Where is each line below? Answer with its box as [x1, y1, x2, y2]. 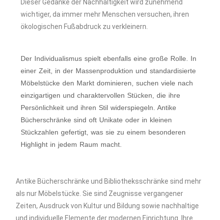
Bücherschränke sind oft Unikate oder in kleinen [21, 116, 172, 124]
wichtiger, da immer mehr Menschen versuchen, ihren [21, 10, 190, 19]
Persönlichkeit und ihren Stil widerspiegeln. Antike [21, 104, 177, 112]
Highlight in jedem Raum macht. [21, 140, 122, 149]
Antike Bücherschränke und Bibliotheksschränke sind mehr [16, 177, 202, 186]
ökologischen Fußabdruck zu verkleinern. [21, 23, 148, 31]
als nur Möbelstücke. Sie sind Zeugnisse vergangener [16, 190, 184, 198]
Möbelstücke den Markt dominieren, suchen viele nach [21, 79, 193, 87]
